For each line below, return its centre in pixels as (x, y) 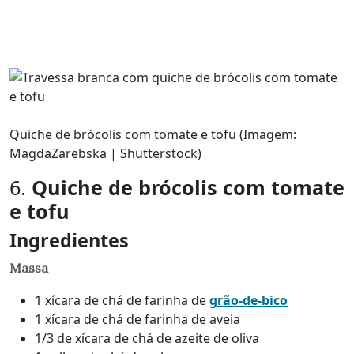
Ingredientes (69, 240)
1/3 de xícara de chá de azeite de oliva (147, 338)
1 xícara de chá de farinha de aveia (137, 319)
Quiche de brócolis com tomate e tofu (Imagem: (153, 134)
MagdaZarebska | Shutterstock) (105, 153)
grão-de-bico (249, 300)
